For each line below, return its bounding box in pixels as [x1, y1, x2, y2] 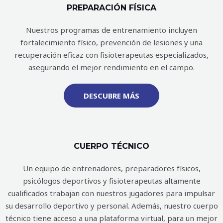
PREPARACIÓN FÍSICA [67, 3, 156, 13]
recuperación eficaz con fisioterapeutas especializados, [14, 50, 209, 60]
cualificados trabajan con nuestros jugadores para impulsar [8, 188, 215, 199]
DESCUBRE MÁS [84, 91, 139, 101]
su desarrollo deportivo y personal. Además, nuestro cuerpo [5, 201, 218, 211]
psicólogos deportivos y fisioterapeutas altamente [22, 176, 201, 186]
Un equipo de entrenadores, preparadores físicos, [22, 163, 201, 174]
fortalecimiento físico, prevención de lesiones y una [20, 37, 203, 48]
